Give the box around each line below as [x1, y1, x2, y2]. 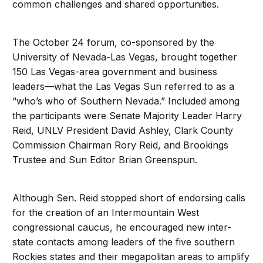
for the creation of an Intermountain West [12, 207, 200, 218]
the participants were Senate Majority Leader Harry [12, 110, 242, 122]
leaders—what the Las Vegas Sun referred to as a [12, 80, 235, 92]
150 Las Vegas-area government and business [12, 66, 218, 77]
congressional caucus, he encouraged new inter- [12, 221, 232, 233]
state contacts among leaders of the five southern [12, 236, 235, 248]
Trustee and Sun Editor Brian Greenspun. [12, 154, 198, 166]
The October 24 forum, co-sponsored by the [12, 36, 215, 48]
